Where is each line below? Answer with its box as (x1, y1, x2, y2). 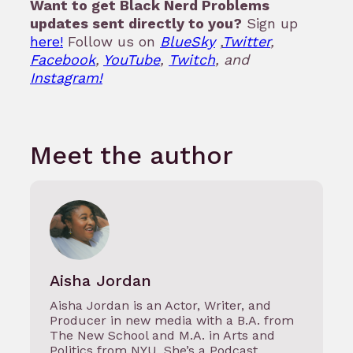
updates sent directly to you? (30, 15, 242, 32)
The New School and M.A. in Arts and (50, 327, 275, 343)
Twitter (222, 33, 270, 50)
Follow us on (63, 33, 160, 50)
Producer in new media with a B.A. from (50, 312, 294, 328)
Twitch (169, 51, 215, 69)
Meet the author (30, 139, 233, 170)
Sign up (242, 15, 298, 32)
